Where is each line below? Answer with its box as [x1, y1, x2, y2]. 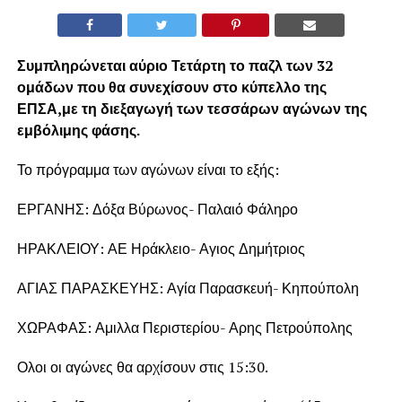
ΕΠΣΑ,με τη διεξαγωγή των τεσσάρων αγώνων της [16, 98, 367, 118]
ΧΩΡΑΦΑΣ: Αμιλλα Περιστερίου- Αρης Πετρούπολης [16, 317, 353, 337]
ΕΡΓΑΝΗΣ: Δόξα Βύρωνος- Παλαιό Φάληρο [16, 198, 298, 219]
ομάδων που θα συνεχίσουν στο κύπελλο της [16, 76, 327, 97]
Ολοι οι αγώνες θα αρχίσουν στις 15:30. [16, 356, 268, 377]
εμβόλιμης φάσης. [16, 119, 140, 140]
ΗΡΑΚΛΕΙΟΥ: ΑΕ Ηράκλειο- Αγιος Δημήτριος [16, 238, 305, 258]
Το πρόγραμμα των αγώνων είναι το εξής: [16, 159, 279, 179]
